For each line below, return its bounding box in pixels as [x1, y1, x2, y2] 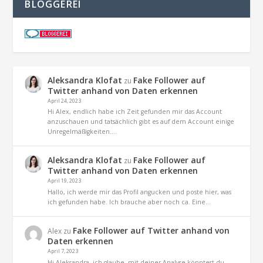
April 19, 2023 [48, 177, 82, 185]
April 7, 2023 [48, 247, 79, 255]
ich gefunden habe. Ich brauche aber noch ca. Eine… [48, 198, 211, 207]
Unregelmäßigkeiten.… [48, 127, 117, 136]
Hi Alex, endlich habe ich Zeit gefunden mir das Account [48, 107, 222, 116]
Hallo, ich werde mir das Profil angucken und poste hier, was [48, 188, 232, 197]
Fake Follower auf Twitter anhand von [73, 225, 230, 237]
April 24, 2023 [48, 96, 82, 104]
